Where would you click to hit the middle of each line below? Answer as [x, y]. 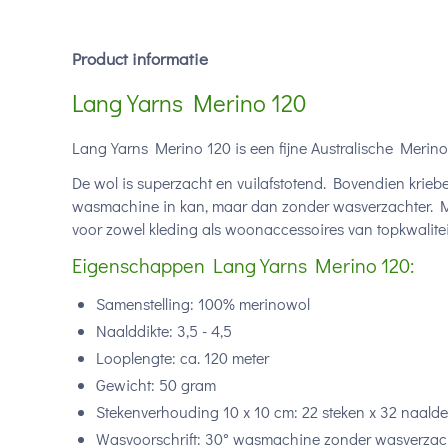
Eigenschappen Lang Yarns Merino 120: [243, 265]
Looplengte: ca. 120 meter [184, 357]
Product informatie [140, 58]
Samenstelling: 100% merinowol [203, 303]
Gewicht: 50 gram [156, 384]
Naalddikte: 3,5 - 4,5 [166, 330]
